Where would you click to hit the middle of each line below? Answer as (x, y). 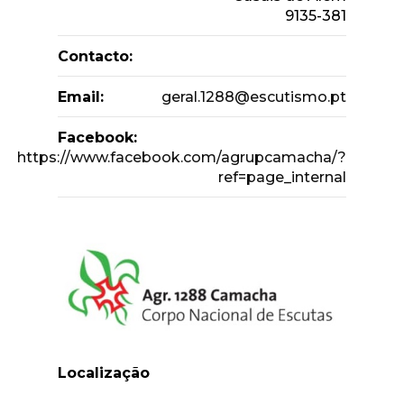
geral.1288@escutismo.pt (254, 97)
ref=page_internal (282, 178)
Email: (81, 97)
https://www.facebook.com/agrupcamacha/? (182, 158)
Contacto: (95, 57)
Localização (104, 373)
